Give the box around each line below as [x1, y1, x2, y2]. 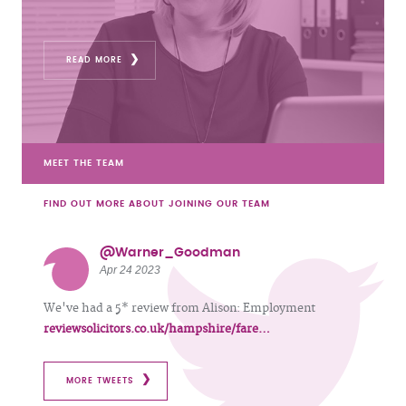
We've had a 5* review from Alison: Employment [43, 301, 315, 315]
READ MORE [66, 55, 122, 64]
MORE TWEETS [66, 376, 134, 385]
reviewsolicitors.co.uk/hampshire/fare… [43, 322, 270, 336]
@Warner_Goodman [100, 246, 240, 259]
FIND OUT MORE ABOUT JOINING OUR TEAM [43, 198, 270, 208]
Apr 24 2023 [100, 263, 160, 276]
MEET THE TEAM [43, 158, 124, 168]
